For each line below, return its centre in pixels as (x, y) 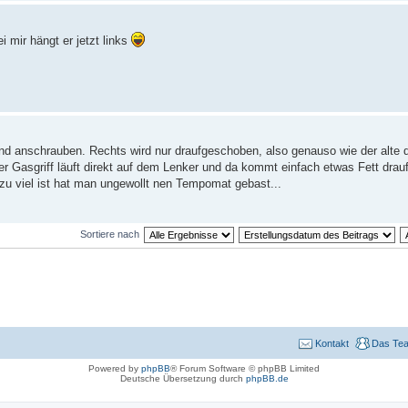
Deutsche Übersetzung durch (183, 378)
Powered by (115, 368)
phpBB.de (267, 378)
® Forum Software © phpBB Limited (245, 368)
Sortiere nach (109, 235)
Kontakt (332, 343)
